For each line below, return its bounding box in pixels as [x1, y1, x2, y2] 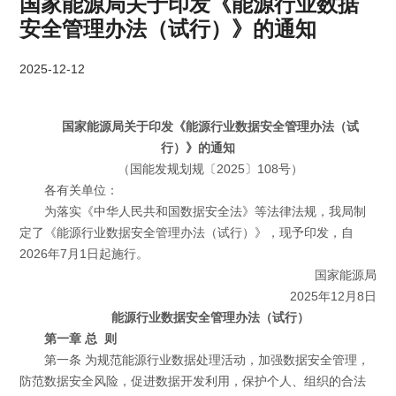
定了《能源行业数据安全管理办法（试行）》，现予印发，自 [19, 226, 354, 240]
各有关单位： [43, 184, 118, 198]
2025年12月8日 [289, 290, 377, 304]
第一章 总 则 [43, 332, 117, 346]
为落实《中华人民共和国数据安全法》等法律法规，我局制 [43, 205, 366, 219]
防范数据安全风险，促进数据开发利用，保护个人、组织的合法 [19, 375, 367, 389]
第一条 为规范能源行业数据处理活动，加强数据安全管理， [43, 354, 369, 368]
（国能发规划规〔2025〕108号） [117, 163, 303, 177]
